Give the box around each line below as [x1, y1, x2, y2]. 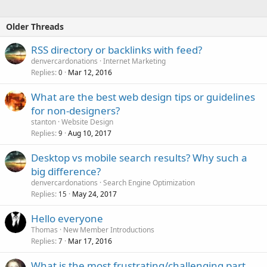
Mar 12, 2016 [68, 67, 112, 77]
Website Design [61, 116, 113, 127]
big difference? [31, 164, 101, 178]
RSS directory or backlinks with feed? [31, 42, 202, 57]
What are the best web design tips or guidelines [31, 89, 255, 104]
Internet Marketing [103, 55, 166, 66]
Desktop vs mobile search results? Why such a [31, 150, 247, 164]
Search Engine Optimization [103, 177, 195, 188]
